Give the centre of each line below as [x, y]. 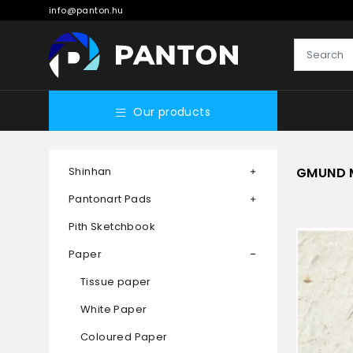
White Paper [114, 310]
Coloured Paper [124, 337]
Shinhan [90, 172]
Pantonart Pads [110, 199]
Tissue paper [116, 282]
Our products [172, 112]
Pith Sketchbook [112, 227]
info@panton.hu [86, 10]
